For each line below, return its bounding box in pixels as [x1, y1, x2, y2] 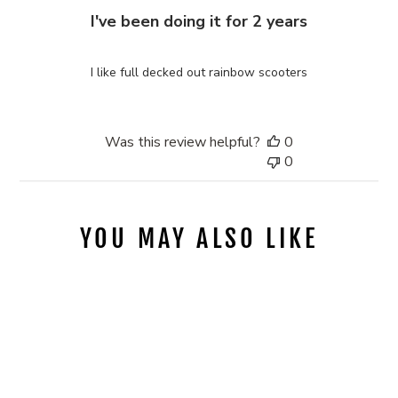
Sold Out [104, 283, 151, 296]
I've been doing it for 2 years [91, 10, 307, 32]
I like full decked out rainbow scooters [91, 63, 307, 81]
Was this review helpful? [105, 131, 260, 152]
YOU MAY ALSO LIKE [79, 222, 319, 254]
